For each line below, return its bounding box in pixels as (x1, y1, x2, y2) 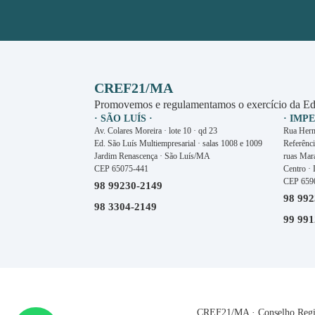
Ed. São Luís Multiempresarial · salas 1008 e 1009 (94, 138, 263, 148)
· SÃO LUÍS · (94, 112, 153, 124)
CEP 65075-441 (94, 163, 149, 174)
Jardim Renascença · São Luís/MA (94, 150, 211, 161)
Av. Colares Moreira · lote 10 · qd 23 (94, 125, 218, 136)
